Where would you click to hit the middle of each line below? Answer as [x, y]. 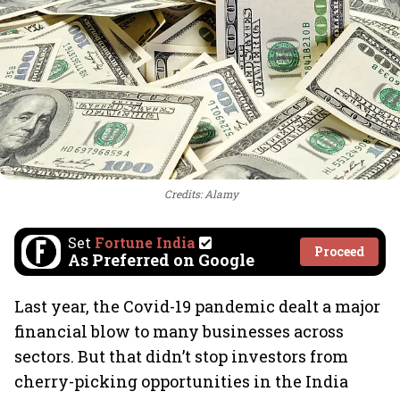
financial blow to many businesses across [179, 331]
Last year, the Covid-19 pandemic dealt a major [197, 306]
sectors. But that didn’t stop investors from [181, 356]
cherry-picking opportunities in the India [181, 381]
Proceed [339, 251]
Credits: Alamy [201, 194]
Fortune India [145, 242]
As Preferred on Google [161, 260]
